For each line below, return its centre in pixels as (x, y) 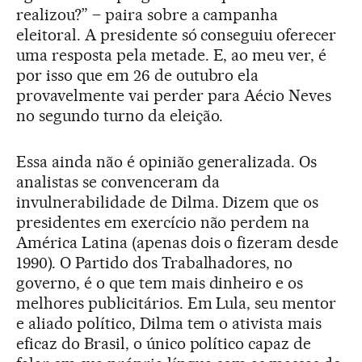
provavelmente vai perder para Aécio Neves (174, 95)
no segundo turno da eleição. (120, 116)
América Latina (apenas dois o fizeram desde (178, 242)
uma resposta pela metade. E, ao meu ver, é (172, 55)
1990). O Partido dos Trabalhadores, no (155, 263)
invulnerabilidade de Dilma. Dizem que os (168, 202)
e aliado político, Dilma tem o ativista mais (169, 323)
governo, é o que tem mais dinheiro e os (160, 283)
